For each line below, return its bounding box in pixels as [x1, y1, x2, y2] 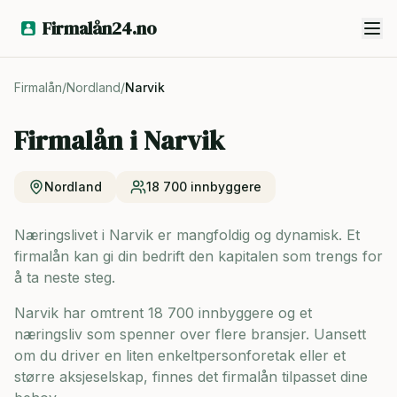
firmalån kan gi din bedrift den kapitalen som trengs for [14, 247, 383, 265]
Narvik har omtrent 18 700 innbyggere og [14, 304, 295, 322]
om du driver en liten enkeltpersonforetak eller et [14, 346, 346, 364]
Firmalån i [14, 122, 144, 159]
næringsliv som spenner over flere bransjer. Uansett [14, 325, 366, 343]
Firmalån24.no [43, 16, 157, 41]
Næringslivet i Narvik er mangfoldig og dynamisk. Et [14, 226, 360, 244]
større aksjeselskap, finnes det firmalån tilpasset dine [14, 368, 368, 385]
